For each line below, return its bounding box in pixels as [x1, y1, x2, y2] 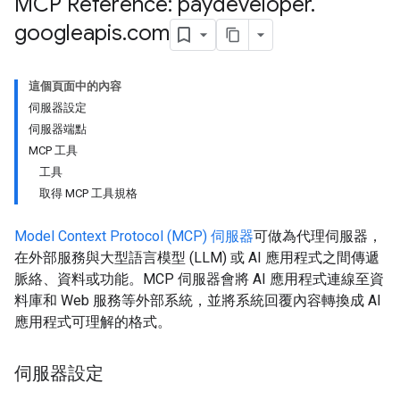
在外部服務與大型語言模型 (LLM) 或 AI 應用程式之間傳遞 [14, 249, 379, 266]
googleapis [14, 20, 122, 47]
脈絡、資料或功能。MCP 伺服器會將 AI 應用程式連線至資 [14, 271, 384, 287]
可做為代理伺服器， [254, 228, 382, 245]
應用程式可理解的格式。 [14, 313, 171, 330]
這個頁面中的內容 [29, 79, 121, 93]
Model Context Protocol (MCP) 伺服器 [14, 228, 254, 245]
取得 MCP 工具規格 [39, 187, 137, 200]
